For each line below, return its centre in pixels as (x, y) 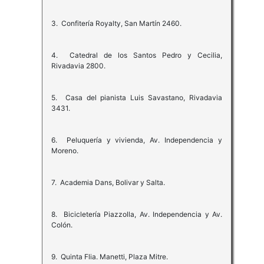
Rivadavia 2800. (78, 66)
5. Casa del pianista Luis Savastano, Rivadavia (137, 98)
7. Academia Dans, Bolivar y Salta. (108, 183)
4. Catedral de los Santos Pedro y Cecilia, (137, 55)
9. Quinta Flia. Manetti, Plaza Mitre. (109, 257)
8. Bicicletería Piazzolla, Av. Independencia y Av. (137, 214)
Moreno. (65, 151)
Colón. (62, 225)
